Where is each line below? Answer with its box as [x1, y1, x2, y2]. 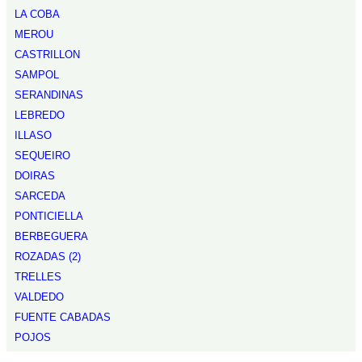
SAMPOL [15, 69, 59, 81]
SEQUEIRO [15, 149, 70, 162]
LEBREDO [15, 109, 65, 121]
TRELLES [15, 271, 61, 283]
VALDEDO [15, 291, 64, 303]
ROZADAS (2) [15, 250, 81, 263]
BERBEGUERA [15, 230, 88, 242]
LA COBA [15, 8, 60, 20]
